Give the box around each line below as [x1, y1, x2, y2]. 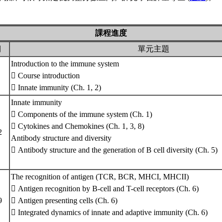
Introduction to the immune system [11, 59, 119, 68]
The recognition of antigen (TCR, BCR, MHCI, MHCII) [11, 172, 189, 181]
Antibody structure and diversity [11, 134, 111, 142]
